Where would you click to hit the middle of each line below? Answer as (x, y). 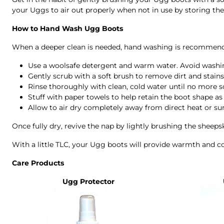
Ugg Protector (88, 181)
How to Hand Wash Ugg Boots (67, 28)
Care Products (38, 163)
